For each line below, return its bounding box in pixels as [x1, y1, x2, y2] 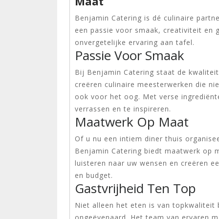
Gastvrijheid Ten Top [75, 179, 196, 197]
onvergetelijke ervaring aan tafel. [75, 38, 195, 47]
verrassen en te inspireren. [75, 104, 171, 113]
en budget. [75, 171, 113, 180]
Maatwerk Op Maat [75, 113, 189, 131]
